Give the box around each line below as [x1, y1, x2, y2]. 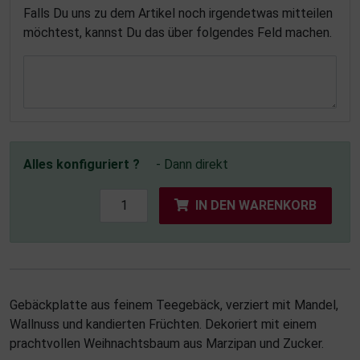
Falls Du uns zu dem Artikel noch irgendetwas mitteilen [23, 6, 333, 22]
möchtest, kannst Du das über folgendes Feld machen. [23, 25, 332, 41]
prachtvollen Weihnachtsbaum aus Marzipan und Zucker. [10, 336, 324, 352]
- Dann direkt [156, 157, 228, 173]
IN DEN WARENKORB [195, 198, 317, 214]
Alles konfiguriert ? [23, 157, 140, 173]
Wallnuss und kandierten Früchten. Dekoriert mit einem [10, 317, 317, 333]
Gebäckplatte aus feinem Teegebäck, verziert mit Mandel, [10, 297, 338, 313]
